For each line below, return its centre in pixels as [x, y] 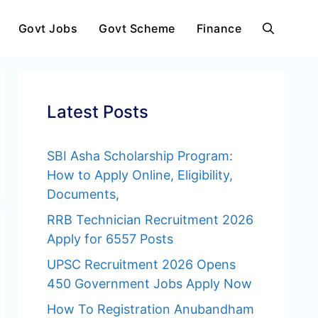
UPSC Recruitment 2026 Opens [141, 264]
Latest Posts [98, 112]
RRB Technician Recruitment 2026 [150, 220]
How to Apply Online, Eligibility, [140, 175]
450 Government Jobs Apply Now [149, 284]
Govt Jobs [48, 28]
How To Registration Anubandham [150, 309]
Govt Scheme [137, 28]
